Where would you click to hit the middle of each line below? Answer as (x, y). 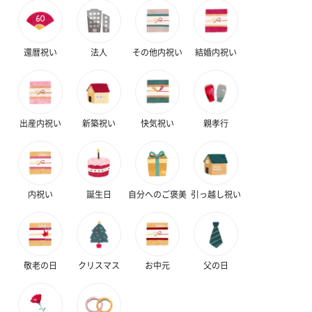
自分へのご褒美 (157, 194)
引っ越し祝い (216, 194)
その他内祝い (157, 52)
